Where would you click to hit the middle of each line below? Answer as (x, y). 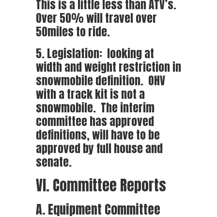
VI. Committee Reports (101, 185)
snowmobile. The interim (95, 108)
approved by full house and (99, 148)
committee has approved (95, 121)
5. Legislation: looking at (95, 53)
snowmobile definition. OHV (101, 80)
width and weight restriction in (108, 67)
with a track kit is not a (90, 94)
